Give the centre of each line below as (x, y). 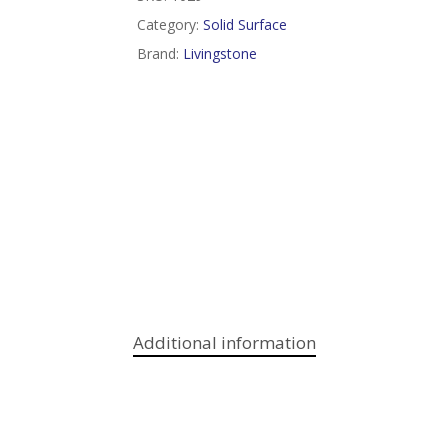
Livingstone (219, 53)
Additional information (224, 343)
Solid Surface (244, 24)
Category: (169, 24)
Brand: (159, 53)
